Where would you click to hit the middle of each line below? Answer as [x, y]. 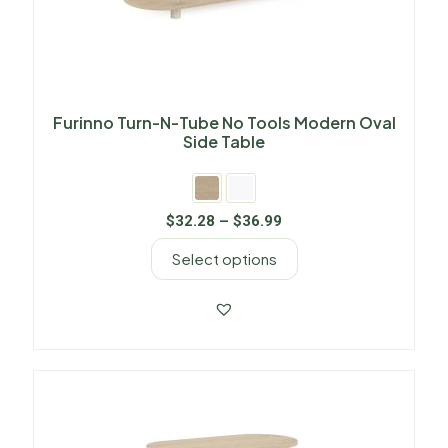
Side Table [224, 141]
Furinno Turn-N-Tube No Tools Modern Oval [224, 122]
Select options [224, 258]
